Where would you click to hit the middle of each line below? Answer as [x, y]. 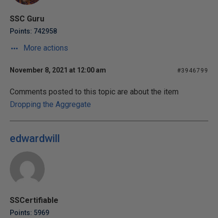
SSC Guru [27, 19]
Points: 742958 [33, 31]
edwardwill [35, 138]
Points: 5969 [29, 213]
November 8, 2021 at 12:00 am [58, 70]
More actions [45, 48]
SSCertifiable [34, 200]
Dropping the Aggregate [50, 104]
